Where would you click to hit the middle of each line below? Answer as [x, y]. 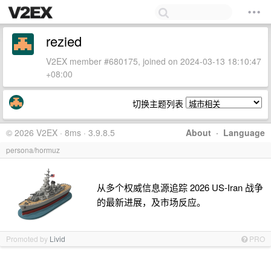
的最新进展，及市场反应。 [151, 202]
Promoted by [28, 239]
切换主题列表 [159, 103]
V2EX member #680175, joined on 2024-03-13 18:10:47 [154, 61]
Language [244, 132]
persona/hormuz [33, 150]
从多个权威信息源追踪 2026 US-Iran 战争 [180, 187]
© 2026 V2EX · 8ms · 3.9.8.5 [60, 132]
